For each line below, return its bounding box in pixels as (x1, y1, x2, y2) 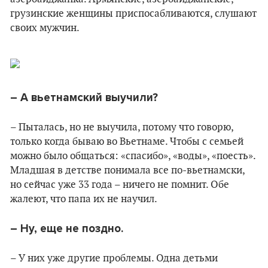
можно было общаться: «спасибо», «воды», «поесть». (10, 150, 255, 162)
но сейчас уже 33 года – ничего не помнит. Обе (10, 179, 229, 191)
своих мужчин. (10, 22, 80, 34)
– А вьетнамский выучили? (10, 91, 158, 104)
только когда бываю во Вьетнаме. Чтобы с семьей (10, 136, 243, 148)
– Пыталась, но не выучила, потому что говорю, (10, 121, 233, 133)
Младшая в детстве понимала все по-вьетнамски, (10, 165, 245, 176)
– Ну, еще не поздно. (10, 222, 123, 235)
